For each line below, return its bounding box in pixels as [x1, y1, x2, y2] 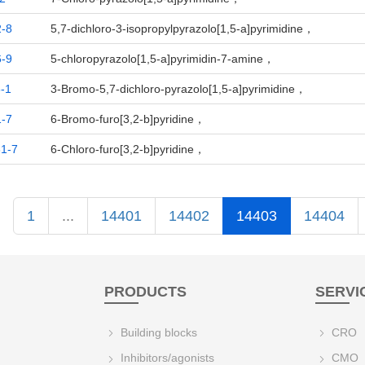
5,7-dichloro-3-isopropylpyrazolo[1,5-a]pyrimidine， [50, 22, 314, 35]
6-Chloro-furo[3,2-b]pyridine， [50, 143, 205, 156]
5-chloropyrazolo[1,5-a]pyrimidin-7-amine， [50, 52, 275, 65]
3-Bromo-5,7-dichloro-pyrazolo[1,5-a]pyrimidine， [50, 82, 306, 95]
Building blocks [117, 326, 198, 339]
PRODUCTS [104, 284, 187, 300]
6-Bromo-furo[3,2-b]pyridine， [50, 112, 205, 125]
